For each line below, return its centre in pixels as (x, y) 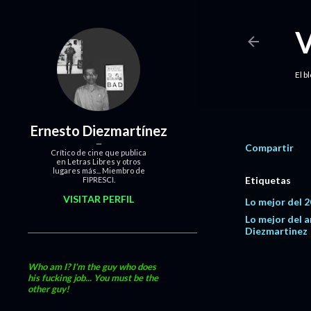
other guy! (49, 289)
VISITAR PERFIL (99, 199)
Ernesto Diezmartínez (99, 131)
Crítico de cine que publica (99, 152)
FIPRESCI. (99, 179)
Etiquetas (268, 180)
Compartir (269, 148)
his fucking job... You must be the (93, 278)
